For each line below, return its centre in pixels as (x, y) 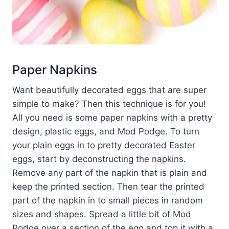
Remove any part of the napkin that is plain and (110, 173)
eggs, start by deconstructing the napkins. (99, 159)
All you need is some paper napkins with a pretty (112, 117)
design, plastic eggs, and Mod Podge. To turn (106, 131)
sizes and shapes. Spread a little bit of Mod (102, 214)
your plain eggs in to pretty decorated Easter (104, 145)
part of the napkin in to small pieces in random (108, 200)
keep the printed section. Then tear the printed (108, 186)
